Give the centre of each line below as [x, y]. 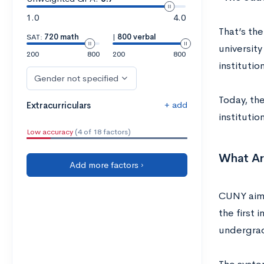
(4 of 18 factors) [102, 132]
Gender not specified [76, 78]
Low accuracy [50, 132]
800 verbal [136, 37]
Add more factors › [107, 165]
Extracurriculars [59, 105]
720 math [62, 37]
